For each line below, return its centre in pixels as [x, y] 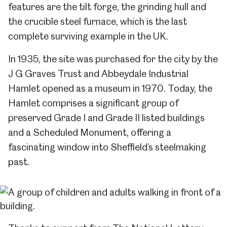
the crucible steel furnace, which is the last [98, 22]
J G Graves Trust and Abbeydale [78, 74]
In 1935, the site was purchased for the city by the [113, 59]
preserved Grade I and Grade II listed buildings [106, 118]
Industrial [168, 74]
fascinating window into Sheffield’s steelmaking [107, 147]
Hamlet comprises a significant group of [93, 103]
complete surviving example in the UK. [88, 36]
